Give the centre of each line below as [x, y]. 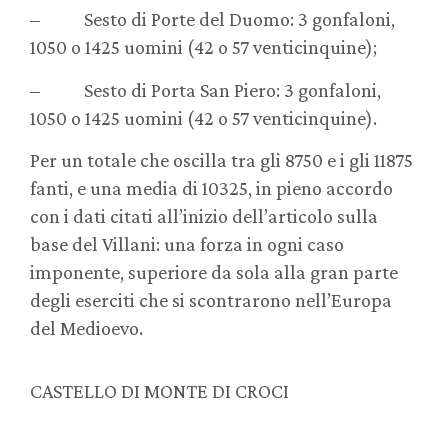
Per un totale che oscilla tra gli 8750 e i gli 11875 [221, 160]
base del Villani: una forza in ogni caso [187, 244]
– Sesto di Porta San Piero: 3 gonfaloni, [205, 89]
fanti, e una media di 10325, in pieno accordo [211, 188]
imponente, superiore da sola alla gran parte [214, 272]
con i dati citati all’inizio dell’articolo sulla [204, 216]
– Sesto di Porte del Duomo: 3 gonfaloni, [212, 19]
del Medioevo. [86, 328]
